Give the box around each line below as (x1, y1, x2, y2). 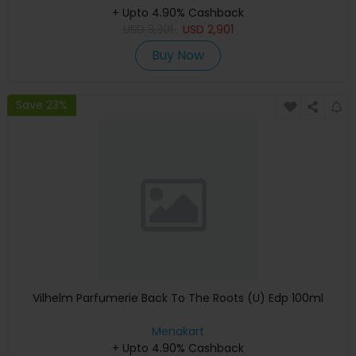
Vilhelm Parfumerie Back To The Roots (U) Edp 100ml (33, 289, 323, 306)
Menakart (152, 323, 204, 339)
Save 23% (16, 97, 68, 114)
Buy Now (152, 45, 204, 64)
